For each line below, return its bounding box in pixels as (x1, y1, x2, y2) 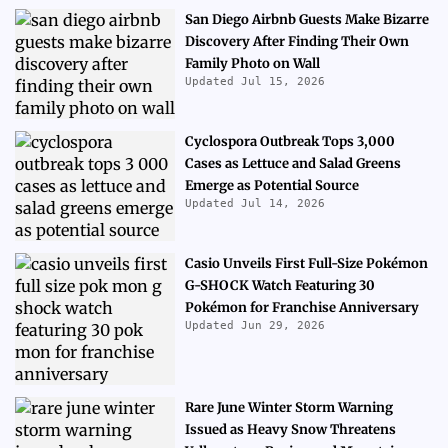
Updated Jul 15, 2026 (185, 75, 325, 88)
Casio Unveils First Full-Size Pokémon (185, 255, 428, 272)
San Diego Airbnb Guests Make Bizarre (185, 11, 429, 28)
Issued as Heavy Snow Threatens (185, 421, 396, 438)
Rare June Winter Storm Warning (185, 399, 393, 416)
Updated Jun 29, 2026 (185, 319, 325, 332)
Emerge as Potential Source (185, 177, 359, 194)
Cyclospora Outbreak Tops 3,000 (185, 133, 395, 150)
